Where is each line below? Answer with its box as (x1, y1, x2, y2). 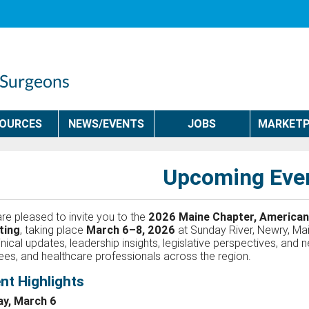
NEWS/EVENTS (68, 117, 145, 130)
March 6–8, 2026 (86, 223, 175, 237)
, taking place (19, 223, 86, 237)
